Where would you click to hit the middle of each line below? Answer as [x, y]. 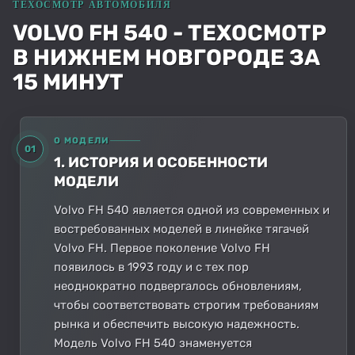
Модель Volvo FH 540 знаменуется [153, 343]
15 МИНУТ [68, 82]
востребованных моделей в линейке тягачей [181, 229]
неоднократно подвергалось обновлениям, [178, 286]
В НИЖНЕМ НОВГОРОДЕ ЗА [166, 57]
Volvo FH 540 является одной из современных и [192, 210]
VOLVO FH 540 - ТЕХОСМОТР [170, 32]
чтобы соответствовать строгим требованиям [186, 305]
